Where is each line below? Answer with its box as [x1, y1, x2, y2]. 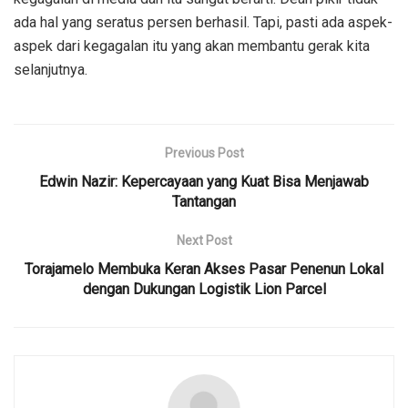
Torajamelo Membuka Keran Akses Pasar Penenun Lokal [25, 260, 383, 279]
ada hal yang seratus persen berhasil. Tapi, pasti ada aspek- [14, 14, 393, 32]
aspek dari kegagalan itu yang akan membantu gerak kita [14, 37, 370, 56]
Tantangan [172, 193, 236, 211]
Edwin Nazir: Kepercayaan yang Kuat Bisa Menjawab [39, 173, 369, 191]
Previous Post [164, 146, 244, 161]
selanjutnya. [14, 61, 87, 79]
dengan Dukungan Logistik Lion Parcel [82, 280, 326, 299]
